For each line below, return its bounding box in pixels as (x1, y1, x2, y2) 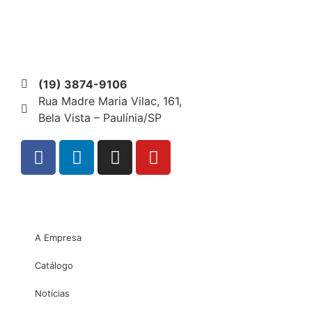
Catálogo (35, 260, 73, 272)
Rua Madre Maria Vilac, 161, (38, 94, 182, 109)
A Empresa (35, 232, 81, 244)
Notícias (35, 288, 70, 299)
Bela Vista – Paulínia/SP (38, 111, 162, 125)
